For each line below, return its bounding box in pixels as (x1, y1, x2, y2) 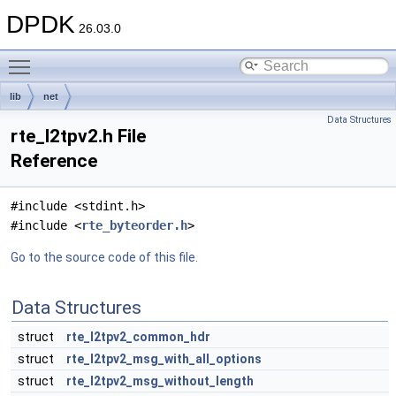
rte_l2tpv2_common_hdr (66, 330, 210, 344)
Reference (11, 150, 97, 171)
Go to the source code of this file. (11, 250, 198, 264)
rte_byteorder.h (81, 218, 187, 232)
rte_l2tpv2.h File (11, 126, 146, 147)
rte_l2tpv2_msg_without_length (66, 374, 254, 388)
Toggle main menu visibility (39, 50, 192, 65)
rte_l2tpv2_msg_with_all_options (66, 352, 262, 366)
